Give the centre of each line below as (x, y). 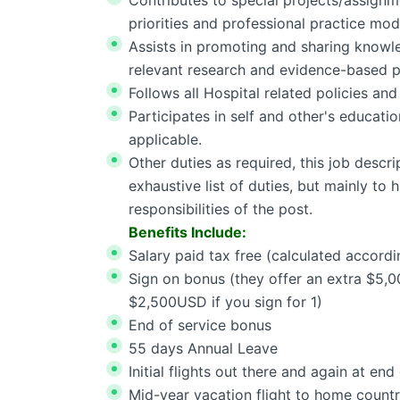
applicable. (165, 139)
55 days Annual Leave (203, 348)
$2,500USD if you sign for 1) (225, 302)
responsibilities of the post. (221, 209)
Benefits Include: (187, 232)
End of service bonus (200, 325)
